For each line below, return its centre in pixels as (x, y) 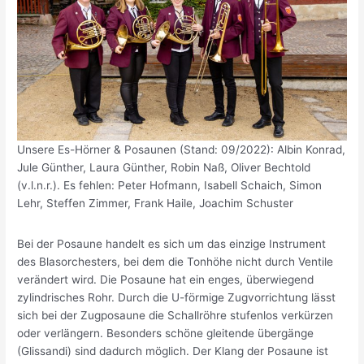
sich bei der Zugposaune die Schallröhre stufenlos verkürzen (175, 315)
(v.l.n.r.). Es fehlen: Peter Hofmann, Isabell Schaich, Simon (170, 186)
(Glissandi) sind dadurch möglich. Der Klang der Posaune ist (173, 351)
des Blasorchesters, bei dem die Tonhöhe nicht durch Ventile (175, 261)
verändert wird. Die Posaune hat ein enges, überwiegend (166, 279)
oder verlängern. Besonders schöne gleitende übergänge (166, 333)
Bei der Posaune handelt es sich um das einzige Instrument (172, 243)
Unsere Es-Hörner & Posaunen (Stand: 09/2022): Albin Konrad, (182, 150)
